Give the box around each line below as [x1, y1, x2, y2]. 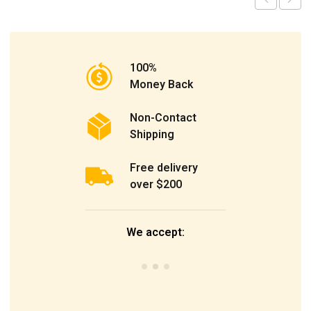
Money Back [130, 76, 194, 93]
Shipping [130, 126, 175, 143]
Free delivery [130, 159, 199, 176]
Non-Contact [130, 109, 197, 126]
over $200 [130, 176, 183, 193]
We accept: [126, 224, 185, 241]
